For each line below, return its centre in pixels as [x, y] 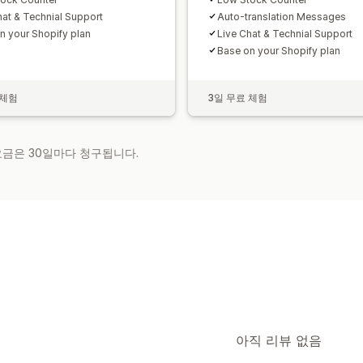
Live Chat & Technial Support [285, 33]
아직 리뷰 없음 [279, 340]
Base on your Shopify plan [279, 50]
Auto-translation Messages [282, 16]
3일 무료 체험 [237, 97]
